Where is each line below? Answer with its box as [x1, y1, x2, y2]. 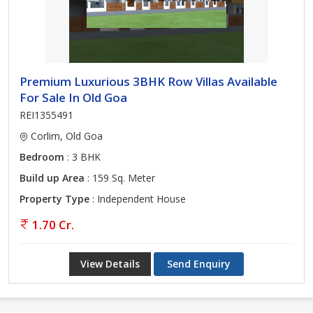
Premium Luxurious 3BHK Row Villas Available [20, 73, 277, 89]
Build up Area [20, 171, 85, 184]
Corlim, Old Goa [28, 129, 103, 143]
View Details [80, 257, 140, 270]
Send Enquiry [167, 257, 231, 270]
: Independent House [89, 192, 186, 205]
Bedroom [20, 150, 64, 163]
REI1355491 [20, 108, 73, 122]
